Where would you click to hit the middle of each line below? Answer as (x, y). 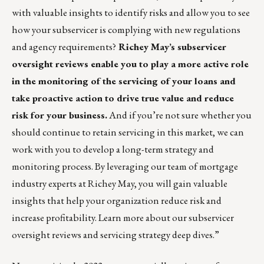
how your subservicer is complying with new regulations (126, 29)
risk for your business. (60, 115)
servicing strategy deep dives (156, 234)
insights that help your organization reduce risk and (117, 200)
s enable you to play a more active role (166, 63)
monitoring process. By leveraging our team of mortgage (125, 166)
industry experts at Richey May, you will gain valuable (120, 183)
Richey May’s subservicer (172, 46)
